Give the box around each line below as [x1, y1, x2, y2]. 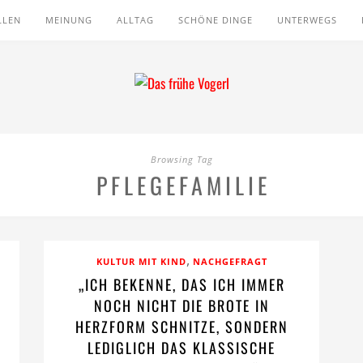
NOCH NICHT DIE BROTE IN [93, 295, 270, 316]
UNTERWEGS [277, 14, 337, 26]
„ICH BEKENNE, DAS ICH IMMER [78, 274, 285, 295]
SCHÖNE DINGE [178, 14, 253, 26]
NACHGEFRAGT [192, 255, 267, 267]
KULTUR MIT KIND [96, 255, 186, 267]
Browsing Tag [150, 153, 213, 165]
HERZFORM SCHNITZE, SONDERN [75, 316, 288, 337]
